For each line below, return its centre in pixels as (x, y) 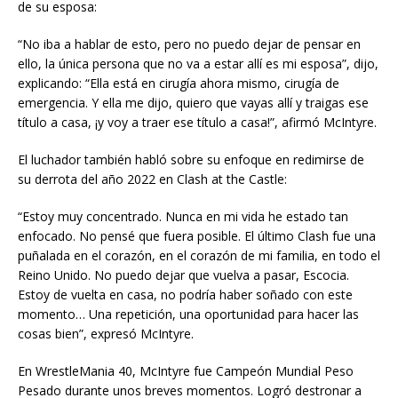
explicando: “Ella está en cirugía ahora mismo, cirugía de (179, 83)
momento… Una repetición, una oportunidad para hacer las (188, 314)
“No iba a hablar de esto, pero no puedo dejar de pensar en (189, 44)
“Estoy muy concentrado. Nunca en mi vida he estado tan (183, 216)
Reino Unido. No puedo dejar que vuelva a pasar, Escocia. (183, 275)
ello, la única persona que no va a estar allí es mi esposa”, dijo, (198, 63)
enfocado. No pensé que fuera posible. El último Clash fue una (197, 235)
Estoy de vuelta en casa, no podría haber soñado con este (185, 294)
